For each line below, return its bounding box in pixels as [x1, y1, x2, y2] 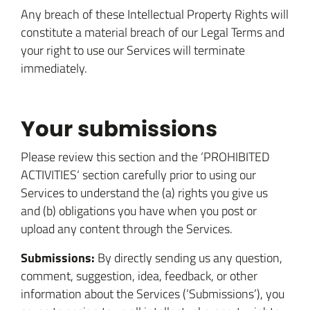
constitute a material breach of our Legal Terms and [21, 24, 284, 40]
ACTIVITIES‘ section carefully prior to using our [21, 166, 256, 183]
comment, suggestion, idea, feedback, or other [21, 267, 257, 284]
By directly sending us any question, [95, 249, 282, 266]
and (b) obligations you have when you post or [21, 202, 257, 219]
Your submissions [21, 114, 217, 144]
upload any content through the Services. [21, 220, 232, 237]
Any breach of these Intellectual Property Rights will [21, 6, 289, 22]
